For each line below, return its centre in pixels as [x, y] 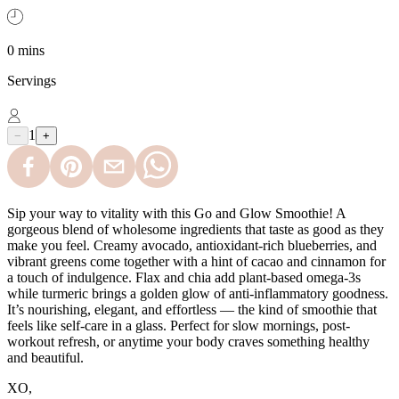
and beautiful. [45, 357]
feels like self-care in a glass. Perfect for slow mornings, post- [179, 325]
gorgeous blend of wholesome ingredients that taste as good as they [195, 229]
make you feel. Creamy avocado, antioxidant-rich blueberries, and [192, 245]
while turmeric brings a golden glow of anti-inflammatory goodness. [198, 293]
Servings [32, 80]
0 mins [26, 50]
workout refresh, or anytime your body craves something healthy [188, 341]
